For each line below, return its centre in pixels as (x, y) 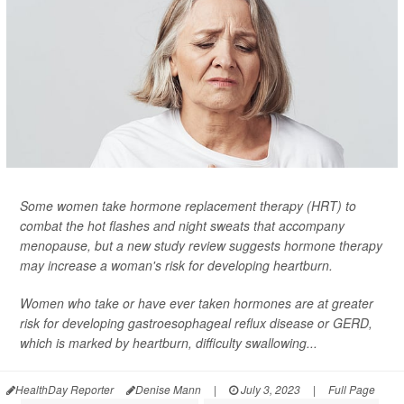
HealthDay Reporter (64, 389)
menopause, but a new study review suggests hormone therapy (201, 245)
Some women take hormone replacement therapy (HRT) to (188, 206)
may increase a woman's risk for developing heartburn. (176, 265)
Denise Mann (168, 389)
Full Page (352, 389)
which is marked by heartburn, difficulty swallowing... (169, 343)
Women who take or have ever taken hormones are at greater (197, 303)
